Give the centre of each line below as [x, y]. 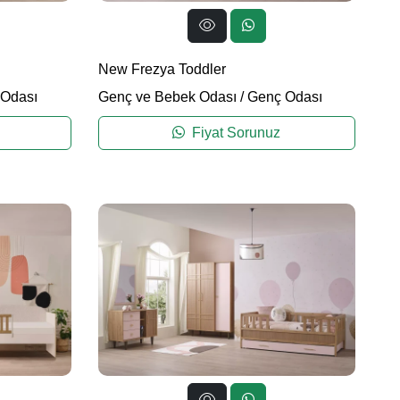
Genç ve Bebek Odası [167, 97]
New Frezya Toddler [162, 70]
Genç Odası [284, 97]
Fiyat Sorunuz [235, 133]
